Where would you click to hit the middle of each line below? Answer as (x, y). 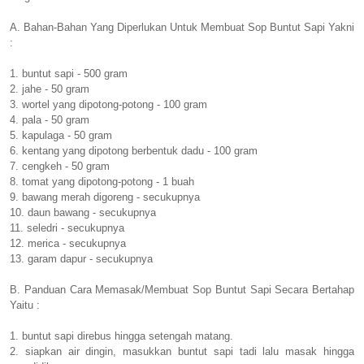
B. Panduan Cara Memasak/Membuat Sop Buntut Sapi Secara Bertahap (182, 290)
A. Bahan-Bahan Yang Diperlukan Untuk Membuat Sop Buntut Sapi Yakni (182, 28)
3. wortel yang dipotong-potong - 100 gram (108, 105)
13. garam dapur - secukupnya (81, 259)
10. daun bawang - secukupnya (83, 213)
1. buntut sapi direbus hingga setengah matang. (121, 336)
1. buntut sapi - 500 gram (69, 74)
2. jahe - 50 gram (50, 89)
